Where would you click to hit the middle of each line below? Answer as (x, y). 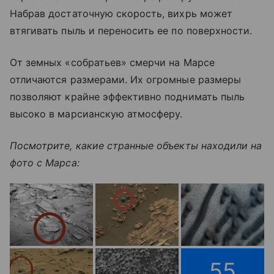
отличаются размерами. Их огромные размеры (125, 79)
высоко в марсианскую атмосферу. (96, 113)
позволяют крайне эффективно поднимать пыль (128, 96)
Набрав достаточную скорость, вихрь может (121, 13)
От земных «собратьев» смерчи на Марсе (112, 62)
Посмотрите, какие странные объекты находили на (136, 145)
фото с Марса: (45, 162)
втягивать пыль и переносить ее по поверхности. (131, 30)
